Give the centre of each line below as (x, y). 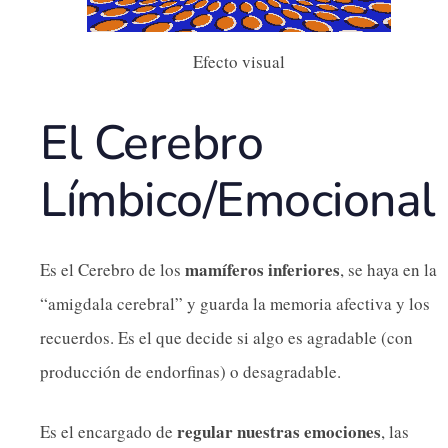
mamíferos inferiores (262, 270)
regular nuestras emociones (277, 431)
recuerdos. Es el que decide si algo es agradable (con (226, 338)
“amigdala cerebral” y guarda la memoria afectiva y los (235, 304)
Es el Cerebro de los (112, 270)
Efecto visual (239, 62)
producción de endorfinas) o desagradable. (190, 372)
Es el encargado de (106, 431)
